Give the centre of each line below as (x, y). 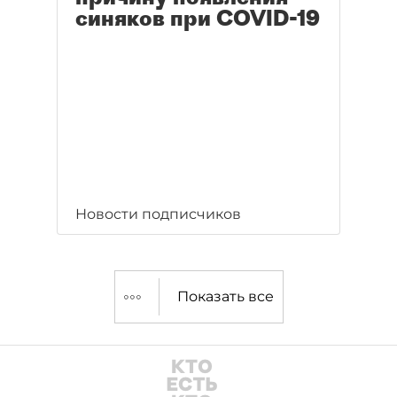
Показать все (225, 296)
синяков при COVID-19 (198, 18)
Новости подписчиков (158, 214)
